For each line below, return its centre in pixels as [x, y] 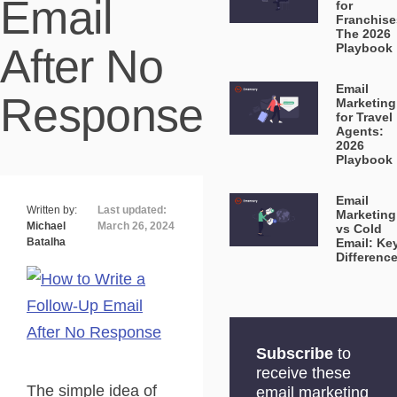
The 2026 [364, 34]
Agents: [360, 131]
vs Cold [359, 229]
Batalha [46, 242]
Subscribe [295, 354]
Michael [46, 226]
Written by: [52, 210]
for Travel [365, 117]
